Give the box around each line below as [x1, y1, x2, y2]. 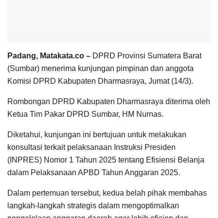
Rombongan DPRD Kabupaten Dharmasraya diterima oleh [7, 97, 210, 106]
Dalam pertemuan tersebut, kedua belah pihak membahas [7, 188, 207, 197]
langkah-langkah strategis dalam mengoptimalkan [7, 201, 179, 210]
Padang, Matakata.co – [7, 51, 91, 60]
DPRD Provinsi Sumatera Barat [91, 51, 201, 60]
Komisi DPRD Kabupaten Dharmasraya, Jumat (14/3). [7, 76, 193, 85]
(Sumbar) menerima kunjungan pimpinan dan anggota [7, 64, 194, 73]
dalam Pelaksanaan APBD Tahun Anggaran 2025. [7, 168, 180, 177]
